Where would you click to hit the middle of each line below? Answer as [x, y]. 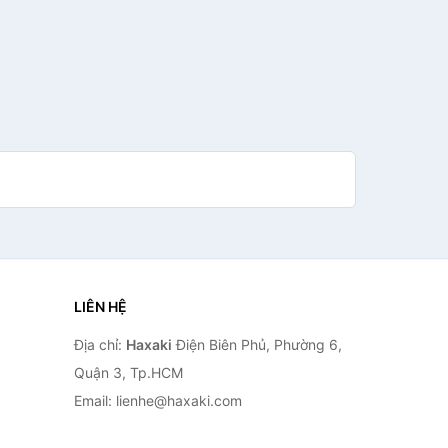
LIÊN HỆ [100, 306]
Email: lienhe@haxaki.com [157, 400]
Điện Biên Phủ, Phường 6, [256, 344]
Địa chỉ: [99, 344]
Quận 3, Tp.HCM [128, 372]
